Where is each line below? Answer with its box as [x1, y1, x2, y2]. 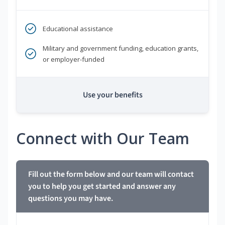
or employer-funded [43, 55, 104, 64]
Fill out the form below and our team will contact [28, 169, 194, 180]
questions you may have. [28, 193, 113, 204]
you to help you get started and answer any [28, 181, 176, 192]
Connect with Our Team [16, 128, 189, 149]
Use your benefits [82, 89, 143, 101]
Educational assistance [43, 24, 113, 34]
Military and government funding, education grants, [43, 44, 198, 53]
